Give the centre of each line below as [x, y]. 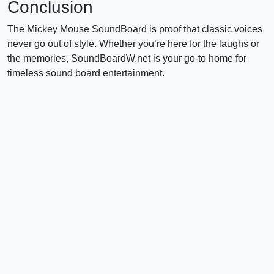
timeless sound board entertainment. [86, 73]
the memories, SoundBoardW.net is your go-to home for [127, 58]
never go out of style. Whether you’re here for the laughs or [133, 43]
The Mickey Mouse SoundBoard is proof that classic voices [135, 29]
